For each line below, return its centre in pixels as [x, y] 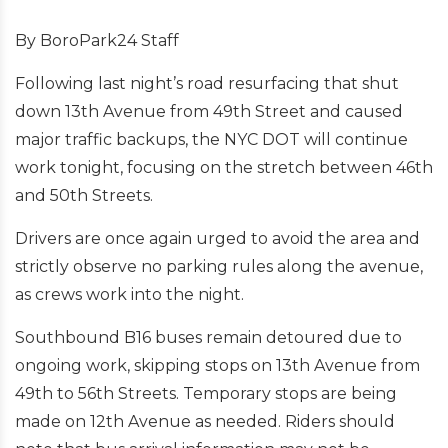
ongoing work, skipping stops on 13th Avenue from [217, 365]
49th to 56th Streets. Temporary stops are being [206, 393]
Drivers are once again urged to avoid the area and [217, 238]
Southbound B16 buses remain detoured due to [208, 337]
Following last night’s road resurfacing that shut [207, 83]
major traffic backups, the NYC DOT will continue [211, 139]
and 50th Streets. [84, 195]
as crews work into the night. [129, 294]
